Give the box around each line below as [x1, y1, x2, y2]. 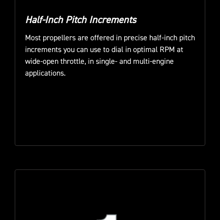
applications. [25, 68, 66, 79]
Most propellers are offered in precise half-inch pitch [25, 33, 195, 43]
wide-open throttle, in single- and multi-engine [25, 56, 174, 67]
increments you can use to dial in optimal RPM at [25, 45, 183, 55]
